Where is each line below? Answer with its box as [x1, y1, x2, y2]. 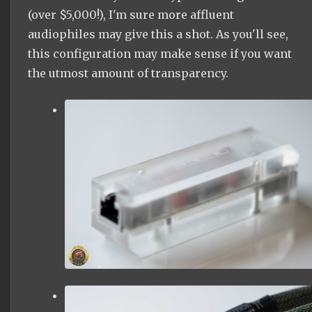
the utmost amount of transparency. [28, 65, 228, 80]
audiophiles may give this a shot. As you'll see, [28, 26, 288, 41]
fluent [201, 7, 234, 22]
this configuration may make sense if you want [28, 46, 292, 61]
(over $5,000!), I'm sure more [28, 7, 190, 22]
